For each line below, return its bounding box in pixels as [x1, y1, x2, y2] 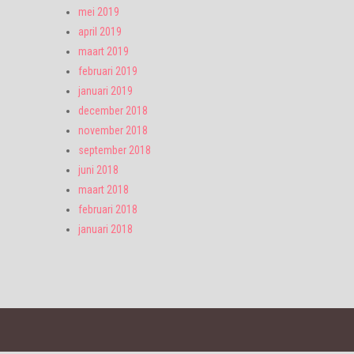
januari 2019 [78, 85, 133, 97]
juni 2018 [78, 164, 119, 176]
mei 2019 [78, 6, 119, 18]
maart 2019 [78, 45, 129, 58]
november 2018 [78, 124, 148, 137]
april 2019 [78, 25, 122, 38]
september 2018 [78, 144, 151, 156]
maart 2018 [78, 183, 129, 196]
